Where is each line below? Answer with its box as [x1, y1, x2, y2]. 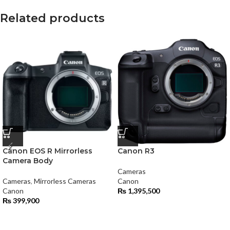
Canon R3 [118, 146, 155, 156]
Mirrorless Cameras [34, 177, 96, 185]
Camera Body [3, 156, 53, 165]
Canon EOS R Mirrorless [3, 146, 92, 156]
